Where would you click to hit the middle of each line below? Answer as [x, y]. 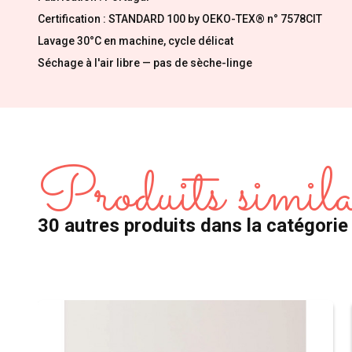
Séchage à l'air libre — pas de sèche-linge [145, 63]
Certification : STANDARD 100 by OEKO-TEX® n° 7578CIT [180, 19]
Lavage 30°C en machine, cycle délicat [136, 41]
